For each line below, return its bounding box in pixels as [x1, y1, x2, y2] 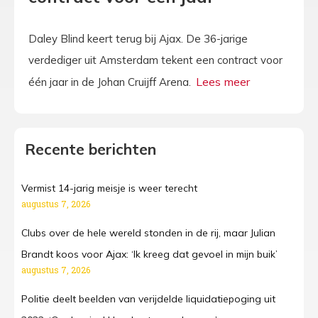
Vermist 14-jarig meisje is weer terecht [21, 182, 197, 195]
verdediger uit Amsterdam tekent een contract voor [28, 53, 283, 67]
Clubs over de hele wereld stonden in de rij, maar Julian [21, 226, 275, 240]
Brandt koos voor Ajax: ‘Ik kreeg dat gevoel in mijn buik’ [21, 248, 278, 261]
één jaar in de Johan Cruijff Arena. [28, 75, 194, 89]
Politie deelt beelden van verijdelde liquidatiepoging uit [21, 292, 275, 306]
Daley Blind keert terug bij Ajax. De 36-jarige [28, 31, 248, 45]
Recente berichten [25, 140, 156, 159]
